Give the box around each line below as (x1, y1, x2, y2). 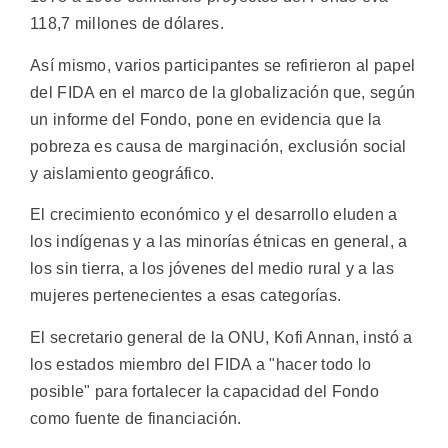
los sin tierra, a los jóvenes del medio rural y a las (30, 260, 394, 278)
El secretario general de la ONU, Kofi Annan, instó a (30, 328, 413, 346)
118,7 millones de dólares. (30, 15, 224, 33)
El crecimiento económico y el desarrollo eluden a (30, 206, 398, 224)
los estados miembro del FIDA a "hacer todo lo (30, 355, 372, 373)
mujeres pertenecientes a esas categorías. (30, 287, 342, 305)
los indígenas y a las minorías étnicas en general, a (30, 233, 408, 251)
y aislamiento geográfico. (30, 164, 215, 182)
